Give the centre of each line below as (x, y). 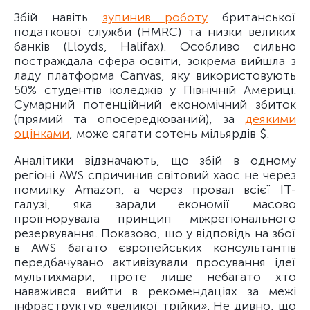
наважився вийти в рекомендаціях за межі (155, 291)
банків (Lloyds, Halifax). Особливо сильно (155, 46)
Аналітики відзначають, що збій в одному (155, 161)
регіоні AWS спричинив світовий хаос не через (155, 175)
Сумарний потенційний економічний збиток (155, 104)
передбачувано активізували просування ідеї (155, 262)
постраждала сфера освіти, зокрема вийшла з (155, 61)
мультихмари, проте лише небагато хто (155, 277)
